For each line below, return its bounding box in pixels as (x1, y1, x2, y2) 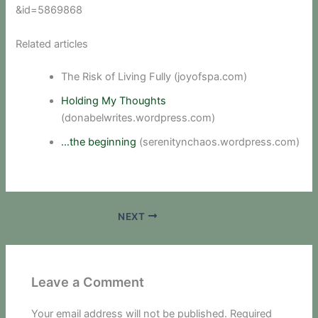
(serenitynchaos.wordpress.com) (136, 135, 300, 148)
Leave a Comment (31, 273, 145, 290)
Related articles (16, 37, 89, 50)
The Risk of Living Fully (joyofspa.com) (61, 70, 248, 83)
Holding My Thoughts (61, 94, 167, 107)
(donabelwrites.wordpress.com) (61, 111, 216, 124)
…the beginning (61, 135, 137, 148)
